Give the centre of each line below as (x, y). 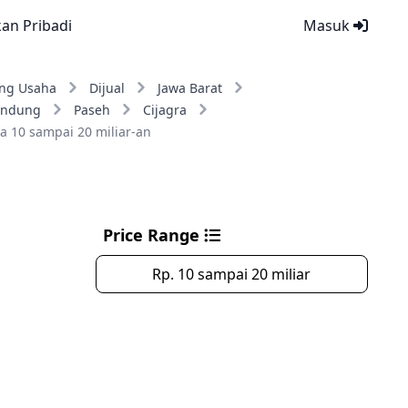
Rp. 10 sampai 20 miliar (232, 274)
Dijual (107, 88)
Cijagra (164, 110)
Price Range (153, 235)
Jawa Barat (189, 88)
